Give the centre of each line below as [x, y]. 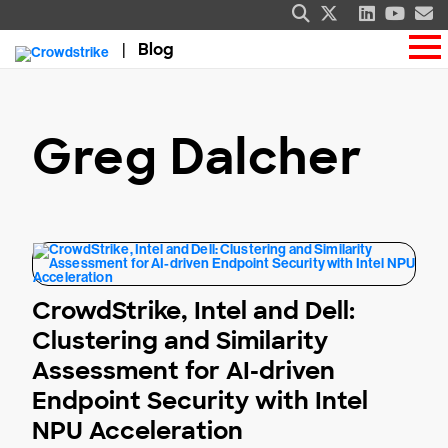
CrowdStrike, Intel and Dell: [193, 310]
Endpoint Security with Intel [200, 400]
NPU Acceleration [137, 430]
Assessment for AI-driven [183, 370]
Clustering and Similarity [180, 340]
